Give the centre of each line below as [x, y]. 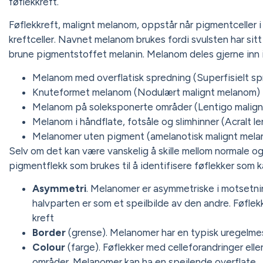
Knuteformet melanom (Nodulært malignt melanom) [146, 92]
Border [50, 233]
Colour [49, 247]
